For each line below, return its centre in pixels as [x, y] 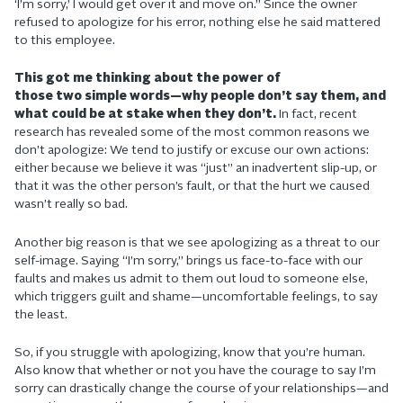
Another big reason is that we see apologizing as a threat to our [197, 243]
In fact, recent [318, 115]
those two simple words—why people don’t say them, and [200, 97]
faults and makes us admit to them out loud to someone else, [191, 279]
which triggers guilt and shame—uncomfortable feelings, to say [196, 297]
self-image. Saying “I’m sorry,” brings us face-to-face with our [188, 261]
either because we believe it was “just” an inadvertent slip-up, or [196, 169]
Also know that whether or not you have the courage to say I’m [195, 371]
